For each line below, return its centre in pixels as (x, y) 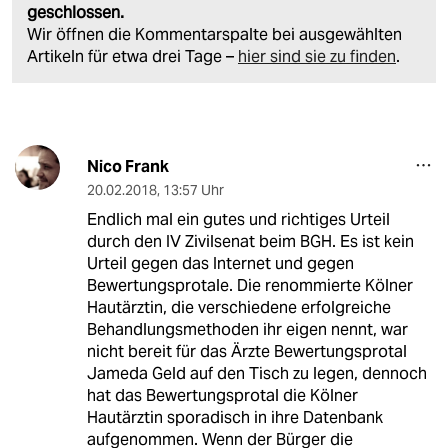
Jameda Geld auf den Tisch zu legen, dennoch (256, 373)
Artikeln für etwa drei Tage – (132, 56)
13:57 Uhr (193, 189)
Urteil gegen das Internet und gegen (220, 263)
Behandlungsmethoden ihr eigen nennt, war (247, 329)
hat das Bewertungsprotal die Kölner (222, 395)
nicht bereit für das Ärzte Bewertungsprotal (246, 351)
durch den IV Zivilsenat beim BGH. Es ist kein (250, 241)
